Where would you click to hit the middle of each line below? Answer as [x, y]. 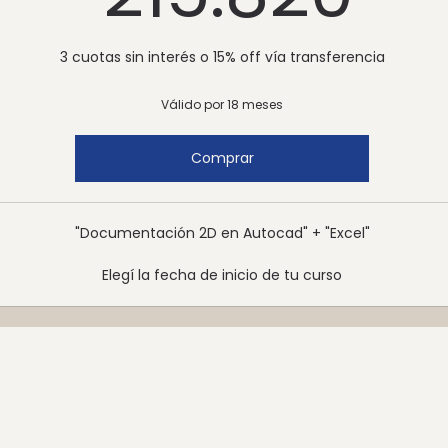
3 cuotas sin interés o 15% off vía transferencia [222, 56]
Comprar [222, 157]
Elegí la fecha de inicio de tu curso [222, 274]
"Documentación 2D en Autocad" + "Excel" [222, 232]
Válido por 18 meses [222, 104]
